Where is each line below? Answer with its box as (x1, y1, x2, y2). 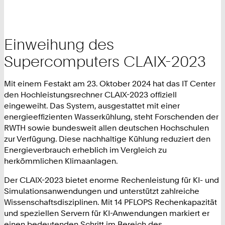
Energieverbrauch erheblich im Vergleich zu (4, 144, 167, 155)
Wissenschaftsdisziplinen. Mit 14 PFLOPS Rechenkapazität (4, 197, 217, 207)
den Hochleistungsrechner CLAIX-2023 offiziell (4, 89, 177, 99)
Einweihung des (4, 35, 114, 53)
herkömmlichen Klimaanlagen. (4, 155, 118, 166)
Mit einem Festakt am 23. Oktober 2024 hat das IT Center (4, 78, 215, 88)
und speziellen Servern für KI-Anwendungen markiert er (4, 208, 209, 218)
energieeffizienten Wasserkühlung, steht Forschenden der (4, 111, 218, 122)
